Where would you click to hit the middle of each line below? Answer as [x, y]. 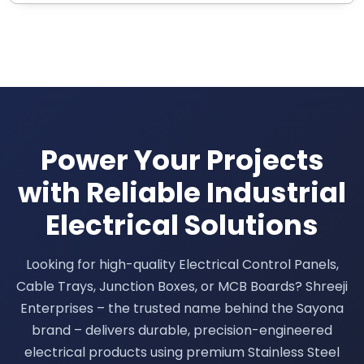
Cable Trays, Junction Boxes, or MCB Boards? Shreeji [182, 287]
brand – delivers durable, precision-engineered [182, 331]
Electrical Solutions [182, 225]
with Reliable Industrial [182, 193]
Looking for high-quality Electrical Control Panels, [182, 265]
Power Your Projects [182, 160]
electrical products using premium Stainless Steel [182, 353]
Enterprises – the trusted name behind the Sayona [182, 309]
